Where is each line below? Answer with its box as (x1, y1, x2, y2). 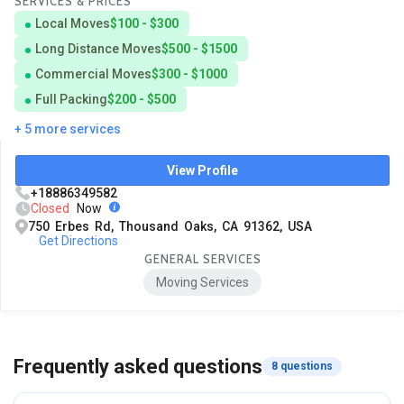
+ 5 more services (14, 122, 121, 137)
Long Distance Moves (35, 41, 161, 57)
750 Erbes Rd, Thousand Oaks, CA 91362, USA (28, 219, 312, 234)
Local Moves (35, 16, 110, 32)
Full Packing (35, 92, 107, 107)
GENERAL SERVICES (143, 252, 262, 267)
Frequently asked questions (14, 354, 262, 378)
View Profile (167, 163, 238, 179)
